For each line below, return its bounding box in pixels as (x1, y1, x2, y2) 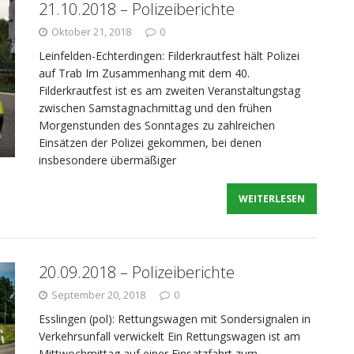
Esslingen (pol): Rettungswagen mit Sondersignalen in (39, 311, 311, 326)
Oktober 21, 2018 (51, 24, 131, 39)
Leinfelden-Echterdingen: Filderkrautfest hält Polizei (39, 48, 299, 63)
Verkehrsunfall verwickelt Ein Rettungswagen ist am (39, 329, 300, 344)
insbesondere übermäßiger (39, 153, 176, 168)
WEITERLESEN (239, 192, 306, 205)
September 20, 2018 (51, 288, 145, 302)
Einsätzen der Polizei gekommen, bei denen (39, 135, 262, 150)
